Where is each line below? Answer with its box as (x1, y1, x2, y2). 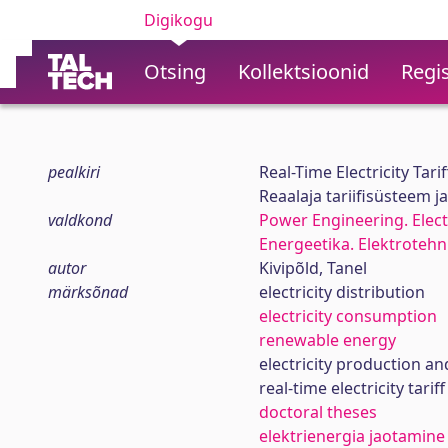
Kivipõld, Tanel (258, 257, 367, 279)
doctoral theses (258, 401, 377, 423)
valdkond (48, 209, 112, 231)
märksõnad (48, 281, 128, 303)
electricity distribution (258, 281, 425, 303)
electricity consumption (258, 305, 437, 327)
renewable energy (258, 329, 396, 351)
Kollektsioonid (238, 58, 369, 85)
